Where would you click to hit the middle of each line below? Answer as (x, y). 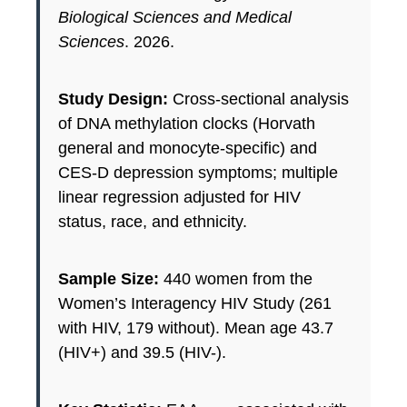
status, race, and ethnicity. (153, 222)
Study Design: (113, 99)
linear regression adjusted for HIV (179, 198)
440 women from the (236, 279)
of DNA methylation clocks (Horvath (187, 124)
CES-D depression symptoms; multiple (198, 173)
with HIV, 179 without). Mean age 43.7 (196, 328)
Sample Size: (109, 279)
